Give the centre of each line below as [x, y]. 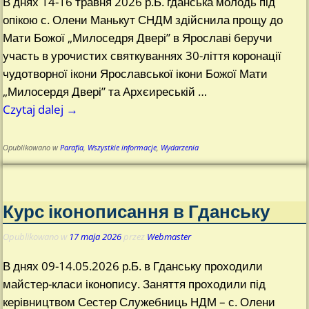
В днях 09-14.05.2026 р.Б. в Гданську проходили [133, 266]
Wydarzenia [180, 148]
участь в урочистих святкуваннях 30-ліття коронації [142, 56]
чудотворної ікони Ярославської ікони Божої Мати [136, 74]
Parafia [72, 148]
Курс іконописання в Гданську [137, 211]
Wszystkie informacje [122, 148]
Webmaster [169, 236]
